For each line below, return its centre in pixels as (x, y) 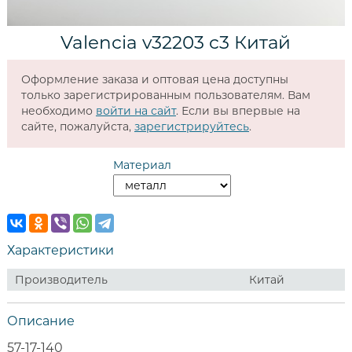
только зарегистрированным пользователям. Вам (165, 95)
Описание (40, 321)
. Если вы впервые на (238, 110)
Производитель (61, 279)
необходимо (58, 110)
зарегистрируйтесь (191, 126)
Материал (142, 165)
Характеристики (60, 250)
